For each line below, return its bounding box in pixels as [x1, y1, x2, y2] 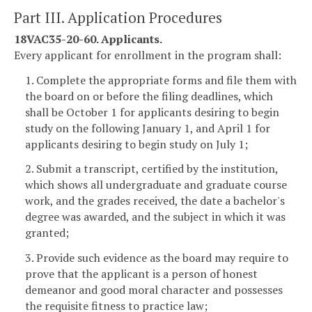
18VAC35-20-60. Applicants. [14, 31, 162, 47]
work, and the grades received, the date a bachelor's [25, 193, 285, 209]
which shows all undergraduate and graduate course [25, 177, 287, 193]
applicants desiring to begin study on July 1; [25, 136, 248, 152]
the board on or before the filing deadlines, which [25, 88, 273, 104]
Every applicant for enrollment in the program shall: [14, 47, 281, 63]
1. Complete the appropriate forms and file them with [25, 72, 297, 88]
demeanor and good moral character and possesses [25, 282, 283, 298]
